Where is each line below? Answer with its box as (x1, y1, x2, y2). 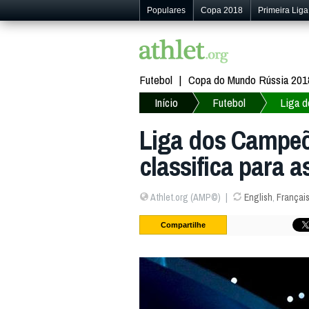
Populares (147, 6, 186, 15)
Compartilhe (161, 220, 206, 229)
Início (154, 94, 178, 110)
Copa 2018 (201, 6, 243, 15)
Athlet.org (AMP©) (149, 191, 221, 204)
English (243, 191, 272, 204)
